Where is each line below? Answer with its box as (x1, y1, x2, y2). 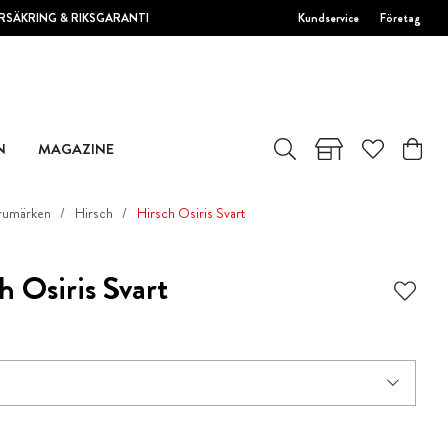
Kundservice (298, 8, 360, 27)
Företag (380, 8, 422, 27)
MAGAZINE (37, 137, 114, 160)
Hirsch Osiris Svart (136, 203, 246, 223)
